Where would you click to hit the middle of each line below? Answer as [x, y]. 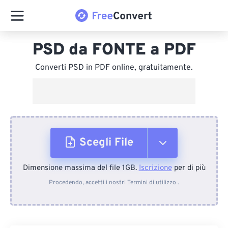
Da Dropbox [107, 211]
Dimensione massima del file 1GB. [81, 168]
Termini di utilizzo [152, 183]
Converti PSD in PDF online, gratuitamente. [114, 68]
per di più [189, 168]
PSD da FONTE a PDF [114, 50]
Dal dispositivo [115, 175]
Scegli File [106, 143]
